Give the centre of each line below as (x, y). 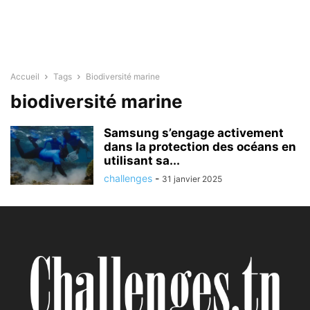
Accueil (25, 76)
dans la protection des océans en (200, 147)
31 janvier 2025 (192, 179)
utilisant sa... (142, 161)
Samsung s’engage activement (194, 133)
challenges (128, 178)
